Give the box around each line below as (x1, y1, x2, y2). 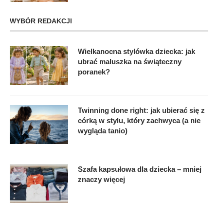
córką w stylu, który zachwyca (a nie (78, 116, 200, 125)
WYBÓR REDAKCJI (10, 17, 72, 25)
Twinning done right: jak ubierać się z (78, 106, 205, 114)
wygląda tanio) (78, 126, 127, 135)
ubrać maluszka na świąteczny (78, 57, 182, 66)
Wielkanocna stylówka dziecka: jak (78, 47, 195, 55)
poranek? (78, 67, 110, 76)
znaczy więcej (78, 175, 125, 183)
